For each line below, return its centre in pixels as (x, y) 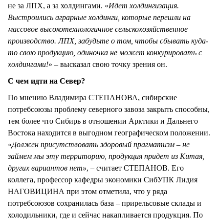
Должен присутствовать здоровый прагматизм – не (101, 144)
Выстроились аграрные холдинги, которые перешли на (99, 17)
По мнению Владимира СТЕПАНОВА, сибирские (92, 97)
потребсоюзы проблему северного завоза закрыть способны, (109, 109)
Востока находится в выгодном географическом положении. (109, 132)
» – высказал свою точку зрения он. (108, 64)
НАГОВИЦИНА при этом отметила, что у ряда (88, 191)
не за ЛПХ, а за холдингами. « (58, 5)
